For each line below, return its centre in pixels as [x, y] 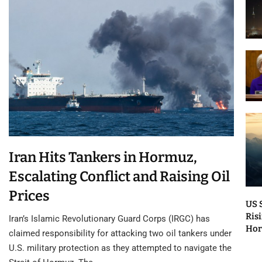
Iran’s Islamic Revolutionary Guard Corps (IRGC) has [109, 219]
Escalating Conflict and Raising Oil [119, 177]
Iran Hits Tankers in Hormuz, [103, 158]
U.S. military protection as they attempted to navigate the [120, 248]
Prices [29, 196]
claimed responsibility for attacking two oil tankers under [120, 234]
